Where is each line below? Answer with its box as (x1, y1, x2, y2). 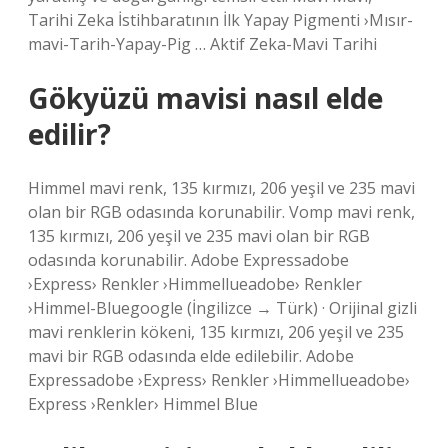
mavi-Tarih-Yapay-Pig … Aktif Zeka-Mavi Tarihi (28, 33, 377, 55)
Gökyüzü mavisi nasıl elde (28, 79, 383, 117)
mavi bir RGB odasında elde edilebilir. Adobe (28, 345, 354, 367)
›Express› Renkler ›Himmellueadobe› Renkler (28, 273, 362, 295)
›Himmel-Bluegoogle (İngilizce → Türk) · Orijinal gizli (28, 297, 417, 319)
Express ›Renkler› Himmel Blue (28, 393, 258, 415)
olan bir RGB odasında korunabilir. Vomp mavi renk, (28, 201, 415, 223)
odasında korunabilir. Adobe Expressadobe (28, 249, 349, 271)
